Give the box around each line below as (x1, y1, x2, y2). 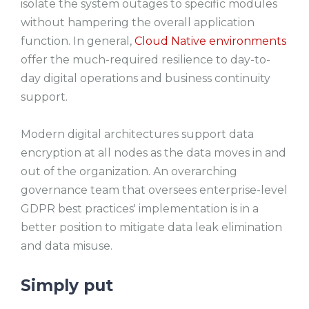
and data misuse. (21, 239, 115, 253)
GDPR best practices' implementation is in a (21, 202, 259, 216)
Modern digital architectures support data (21, 128, 254, 141)
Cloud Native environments (134, 34, 286, 48)
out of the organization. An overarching (21, 165, 237, 179)
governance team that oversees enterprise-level (21, 183, 288, 197)
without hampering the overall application (21, 16, 255, 30)
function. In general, (21, 34, 134, 48)
